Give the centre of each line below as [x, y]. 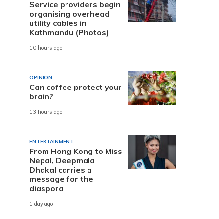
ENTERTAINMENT [52, 141]
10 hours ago [46, 48]
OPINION [41, 77]
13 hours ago [46, 112]
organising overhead [69, 13]
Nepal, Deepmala [62, 160]
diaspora [46, 188]
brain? [41, 96]
